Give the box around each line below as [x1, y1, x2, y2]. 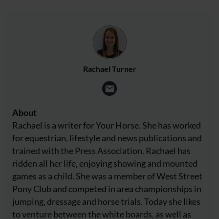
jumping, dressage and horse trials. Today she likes [12, 196, 200, 207]
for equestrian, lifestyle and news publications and [12, 132, 202, 143]
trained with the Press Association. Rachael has [12, 145, 191, 156]
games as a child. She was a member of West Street [12, 170, 202, 181]
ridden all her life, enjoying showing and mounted [12, 157, 197, 169]
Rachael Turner [83, 64, 136, 73]
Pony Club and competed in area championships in [12, 183, 201, 194]
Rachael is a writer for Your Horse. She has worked [12, 119, 201, 131]
